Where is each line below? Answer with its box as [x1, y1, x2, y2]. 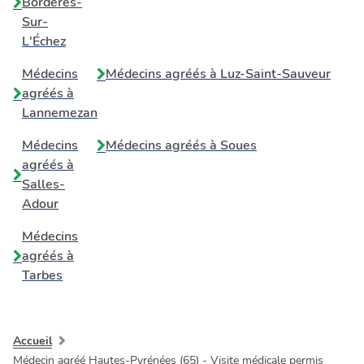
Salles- [22, 175, 65, 193]
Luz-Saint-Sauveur [220, 65, 331, 83]
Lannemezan [22, 104, 97, 122]
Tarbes [22, 266, 63, 284]
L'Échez [22, 32, 66, 50]
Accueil [13, 333, 52, 349]
